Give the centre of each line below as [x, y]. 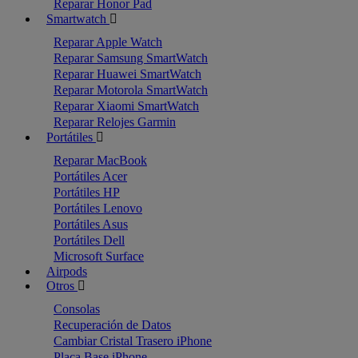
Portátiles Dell [89, 240]
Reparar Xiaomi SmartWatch [126, 106]
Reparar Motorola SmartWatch [131, 90]
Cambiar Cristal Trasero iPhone [133, 341]
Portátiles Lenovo [98, 208]
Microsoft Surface [99, 256]
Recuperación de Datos [112, 325]
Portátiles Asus [91, 224]
